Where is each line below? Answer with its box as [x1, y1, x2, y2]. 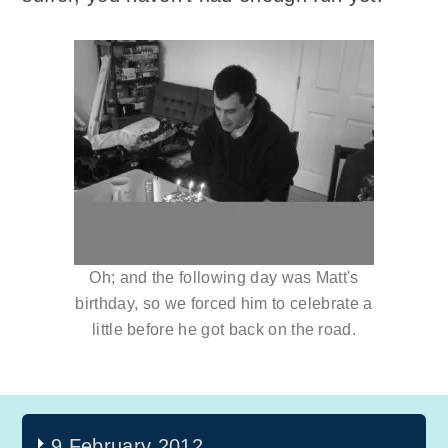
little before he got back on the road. [91, 320, 357, 338]
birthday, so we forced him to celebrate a [75, 294, 373, 312]
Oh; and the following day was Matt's [89, 268, 359, 286]
